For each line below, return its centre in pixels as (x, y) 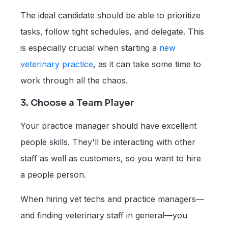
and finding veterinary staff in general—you (104, 215)
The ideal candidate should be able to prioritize (110, 15)
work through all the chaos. (77, 80)
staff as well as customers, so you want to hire (111, 158)
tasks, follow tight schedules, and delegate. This (112, 31)
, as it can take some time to (147, 64)
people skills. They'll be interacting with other (108, 142)
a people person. (56, 174)
